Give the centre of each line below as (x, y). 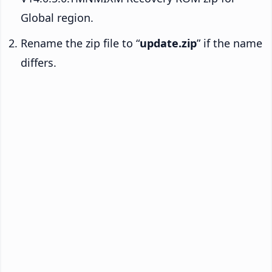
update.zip (168, 43)
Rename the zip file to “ (80, 43)
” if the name (229, 43)
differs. (39, 63)
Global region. (57, 18)
